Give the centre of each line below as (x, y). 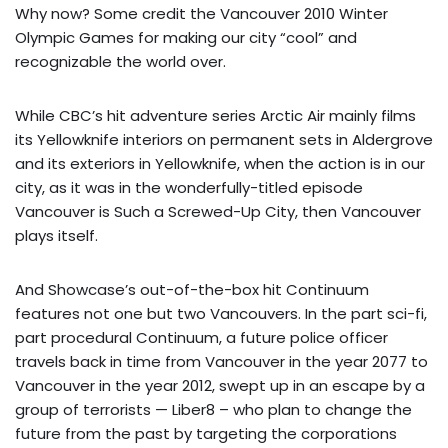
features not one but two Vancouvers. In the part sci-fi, (221, 313)
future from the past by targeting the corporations (206, 433)
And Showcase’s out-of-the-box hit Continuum (192, 289)
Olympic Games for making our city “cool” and (186, 37)
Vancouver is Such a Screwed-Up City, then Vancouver (218, 211)
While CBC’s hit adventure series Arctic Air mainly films (215, 115)
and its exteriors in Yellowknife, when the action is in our (220, 163)
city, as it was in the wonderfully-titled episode (189, 187)
